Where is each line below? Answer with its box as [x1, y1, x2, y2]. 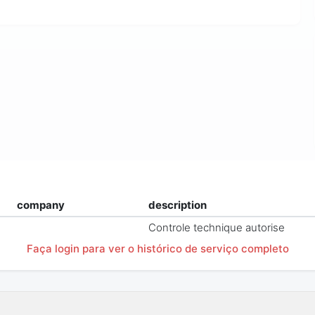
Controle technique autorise [148, 221, 285, 235]
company [17, 198, 65, 212]
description [148, 198, 207, 212]
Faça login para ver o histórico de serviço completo [26, 242, 289, 256]
